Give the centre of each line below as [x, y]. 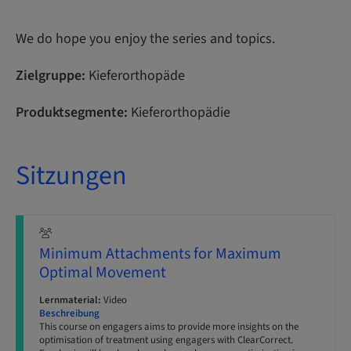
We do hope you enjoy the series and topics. [145, 39]
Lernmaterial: [70, 300]
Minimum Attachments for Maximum [160, 254]
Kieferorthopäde [135, 76]
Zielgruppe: [51, 76]
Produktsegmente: [72, 112]
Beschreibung [69, 313]
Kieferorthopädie [179, 112]
